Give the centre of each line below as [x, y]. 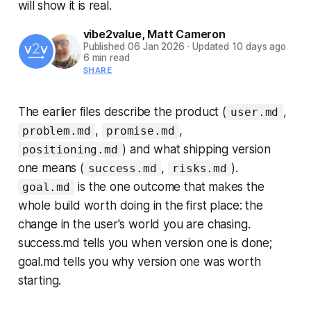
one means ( [51, 168]
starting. [40, 280]
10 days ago [259, 46]
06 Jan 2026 [156, 46]
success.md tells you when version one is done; [145, 243]
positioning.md [70, 149]
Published [105, 46]
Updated [211, 46]
